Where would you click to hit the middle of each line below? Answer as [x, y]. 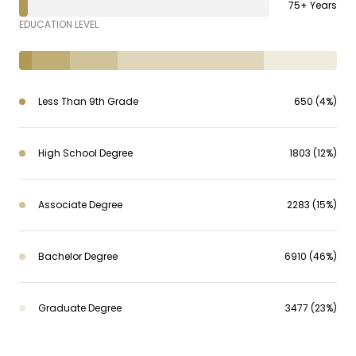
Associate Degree [80, 204]
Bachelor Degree [78, 256]
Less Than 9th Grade [88, 101]
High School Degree [85, 153]
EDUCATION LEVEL [59, 24]
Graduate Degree [80, 308]
